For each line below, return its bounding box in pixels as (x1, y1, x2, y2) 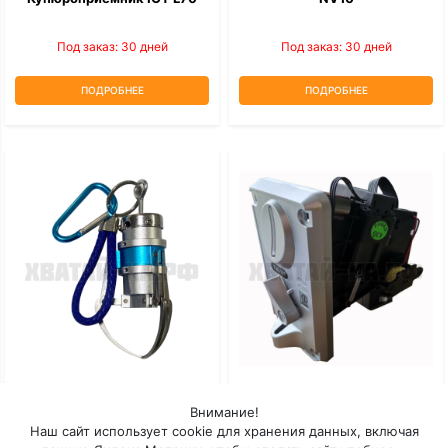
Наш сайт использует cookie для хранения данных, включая (29, 423, 419, 439)
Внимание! (189, 404, 259, 420)
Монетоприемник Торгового (242, 388, 430, 405)
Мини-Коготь (68, 388, 156, 405)
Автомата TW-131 (277, 407, 395, 424)
